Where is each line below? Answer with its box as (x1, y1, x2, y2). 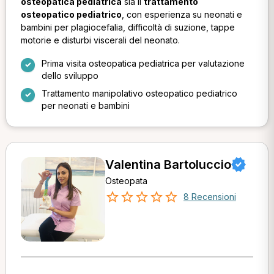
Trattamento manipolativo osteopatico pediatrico (41, 87, 237, 98)
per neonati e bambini (41, 100, 130, 111)
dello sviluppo (41, 70, 98, 81)
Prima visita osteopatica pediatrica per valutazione (41, 57, 245, 68)
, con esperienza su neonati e (121, 9, 242, 20)
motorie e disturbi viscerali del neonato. (20, 35, 180, 46)
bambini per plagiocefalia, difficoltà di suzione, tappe (20, 22, 235, 33)
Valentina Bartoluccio (105, 157, 231, 172)
